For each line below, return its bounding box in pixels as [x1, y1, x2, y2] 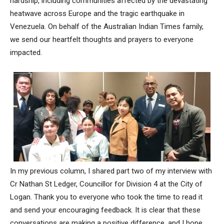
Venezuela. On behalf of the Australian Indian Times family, [10, 21, 203, 31]
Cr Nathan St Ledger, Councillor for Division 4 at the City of [10, 179, 202, 189]
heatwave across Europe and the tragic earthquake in [10, 8, 184, 18]
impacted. [10, 47, 42, 57]
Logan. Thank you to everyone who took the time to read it [10, 192, 202, 202]
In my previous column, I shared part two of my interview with [10, 166, 212, 176]
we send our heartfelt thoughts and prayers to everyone [10, 34, 193, 44]
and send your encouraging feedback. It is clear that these [10, 205, 200, 215]
